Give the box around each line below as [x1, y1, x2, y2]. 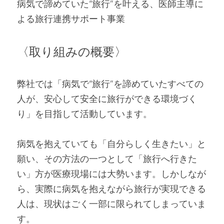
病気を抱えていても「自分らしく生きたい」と [17, 137, 206, 150]
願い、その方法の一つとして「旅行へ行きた [17, 152, 197, 165]
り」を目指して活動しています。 [17, 107, 152, 120]
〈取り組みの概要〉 [17, 42, 126, 60]
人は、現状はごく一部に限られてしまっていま [17, 197, 206, 210]
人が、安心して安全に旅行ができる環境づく [17, 92, 197, 105]
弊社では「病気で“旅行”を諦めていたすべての [17, 77, 203, 90]
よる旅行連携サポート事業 [17, 12, 125, 25]
